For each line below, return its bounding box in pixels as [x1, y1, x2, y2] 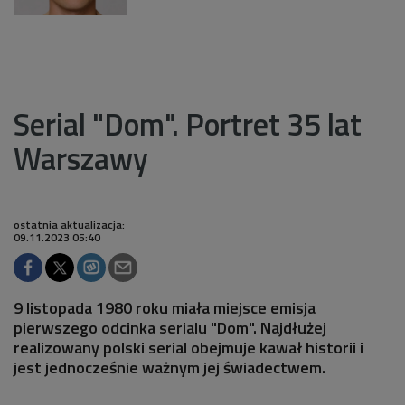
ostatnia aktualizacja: [14, 215, 125, 233]
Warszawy [14, 134, 148, 182]
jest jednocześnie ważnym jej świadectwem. [14, 354, 325, 380]
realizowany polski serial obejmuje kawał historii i [14, 334, 363, 360]
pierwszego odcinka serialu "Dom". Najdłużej [14, 315, 326, 340]
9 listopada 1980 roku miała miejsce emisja [14, 295, 316, 320]
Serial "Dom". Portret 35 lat [14, 99, 362, 147]
